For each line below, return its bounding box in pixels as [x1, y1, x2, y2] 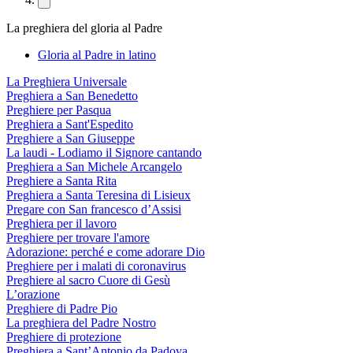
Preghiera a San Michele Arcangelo [6, 160, 182, 174]
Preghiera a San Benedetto [6, 89, 138, 103]
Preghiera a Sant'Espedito [6, 117, 133, 132]
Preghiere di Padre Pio [6, 302, 117, 316]
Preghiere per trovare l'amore [6, 231, 150, 245]
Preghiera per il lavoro [6, 217, 117, 231]
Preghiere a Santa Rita [6, 174, 117, 188]
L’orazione [6, 288, 60, 302]
